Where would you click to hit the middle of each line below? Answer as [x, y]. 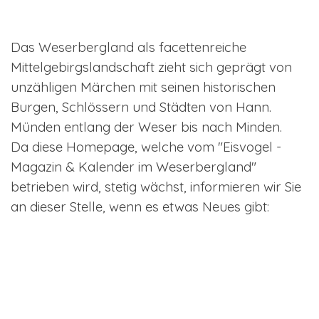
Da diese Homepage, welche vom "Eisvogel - [146, 146]
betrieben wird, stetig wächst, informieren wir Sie [156, 186]
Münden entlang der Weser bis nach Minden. [146, 126]
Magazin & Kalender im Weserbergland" [134, 166]
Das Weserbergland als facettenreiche [129, 47]
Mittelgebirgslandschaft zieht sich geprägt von [151, 67]
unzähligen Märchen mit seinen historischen [143, 87]
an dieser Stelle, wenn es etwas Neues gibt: [140, 206]
